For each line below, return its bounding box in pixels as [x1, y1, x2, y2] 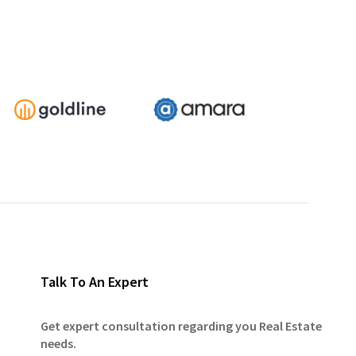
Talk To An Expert [40, 273, 149, 291]
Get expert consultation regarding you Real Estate [40, 318, 322, 334]
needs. [40, 335, 76, 351]
